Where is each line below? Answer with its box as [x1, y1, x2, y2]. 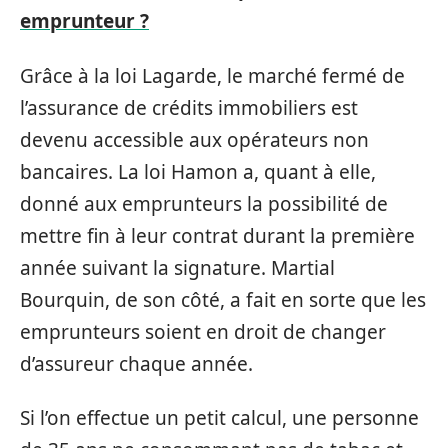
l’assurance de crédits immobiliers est [20, 94, 358, 121]
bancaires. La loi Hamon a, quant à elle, [20, 158, 376, 185]
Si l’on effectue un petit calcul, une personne [20, 405, 419, 431]
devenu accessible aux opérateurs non [20, 126, 369, 153]
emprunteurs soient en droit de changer [20, 318, 386, 345]
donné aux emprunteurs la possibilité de [20, 190, 388, 217]
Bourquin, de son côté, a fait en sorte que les [20, 286, 426, 313]
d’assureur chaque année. [20, 350, 253, 377]
